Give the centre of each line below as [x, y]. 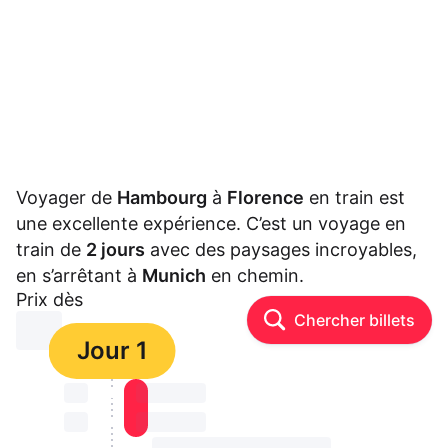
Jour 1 [112, 351]
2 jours [115, 250]
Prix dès [49, 300]
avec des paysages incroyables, [281, 250]
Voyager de [66, 198]
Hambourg [162, 198]
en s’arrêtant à [79, 276]
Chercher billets [354, 320]
